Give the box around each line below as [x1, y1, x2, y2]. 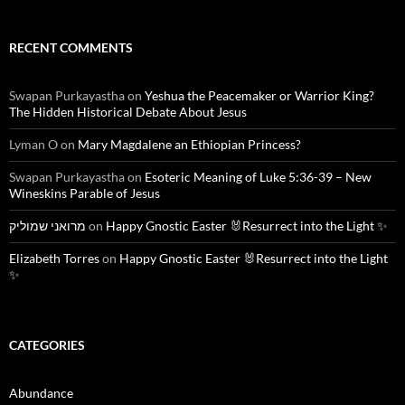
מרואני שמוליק [9, 218, 86, 234]
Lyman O [9, 137, 58, 153]
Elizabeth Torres [9, 250, 99, 267]
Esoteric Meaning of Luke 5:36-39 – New [145, 169, 372, 185]
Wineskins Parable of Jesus [9, 185, 160, 202]
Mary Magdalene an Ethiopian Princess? [78, 137, 301, 153]
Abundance [9, 385, 73, 401]
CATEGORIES [9, 337, 85, 353]
